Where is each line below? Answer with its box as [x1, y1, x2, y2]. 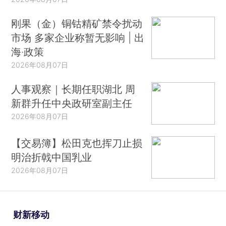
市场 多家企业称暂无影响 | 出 [11, 31, 145, 44]
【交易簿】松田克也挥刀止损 [11, 137, 143, 150]
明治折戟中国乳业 [11, 151, 92, 164]
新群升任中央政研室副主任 [11, 96, 133, 109]
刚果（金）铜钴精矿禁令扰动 [11, 17, 143, 30]
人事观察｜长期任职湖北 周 [11, 82, 136, 95]
